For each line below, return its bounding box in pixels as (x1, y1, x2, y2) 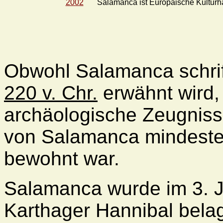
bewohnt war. (4, 147, 119, 169)
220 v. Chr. (4, 82, 98, 104)
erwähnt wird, (98, 82, 220, 104)
